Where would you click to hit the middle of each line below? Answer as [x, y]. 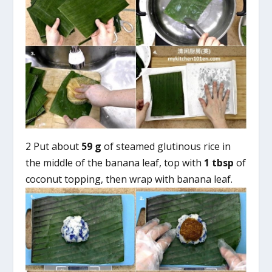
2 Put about [54, 147]
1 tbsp [219, 163]
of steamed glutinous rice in [166, 147]
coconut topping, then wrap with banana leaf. [129, 179]
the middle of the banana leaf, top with [115, 163]
